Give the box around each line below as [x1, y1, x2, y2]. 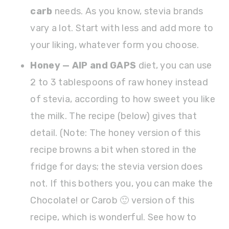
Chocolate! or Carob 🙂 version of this [30, 195, 195, 207]
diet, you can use [136, 60, 212, 72]
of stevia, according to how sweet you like [30, 94, 215, 105]
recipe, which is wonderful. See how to [30, 212, 197, 223]
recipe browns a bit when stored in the [30, 144, 197, 156]
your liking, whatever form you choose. [30, 39, 199, 51]
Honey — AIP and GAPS [30, 60, 136, 72]
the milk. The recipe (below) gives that [30, 110, 197, 122]
